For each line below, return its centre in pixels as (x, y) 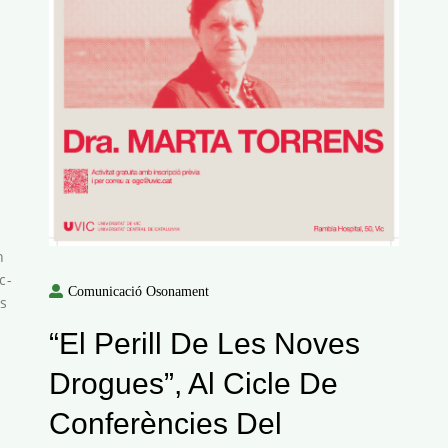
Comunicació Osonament (138, 291)
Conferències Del (165, 423)
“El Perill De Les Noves (204, 343)
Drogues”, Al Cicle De (193, 383)
